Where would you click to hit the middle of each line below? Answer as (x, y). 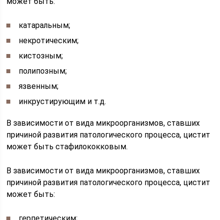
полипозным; (43, 71)
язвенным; (39, 86)
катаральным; (45, 25)
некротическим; (49, 40)
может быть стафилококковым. (67, 146)
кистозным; (41, 55)
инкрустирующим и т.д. (63, 101)
